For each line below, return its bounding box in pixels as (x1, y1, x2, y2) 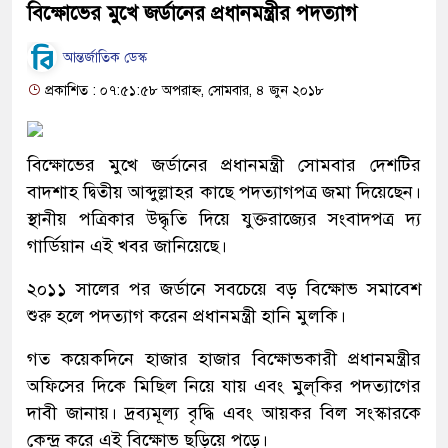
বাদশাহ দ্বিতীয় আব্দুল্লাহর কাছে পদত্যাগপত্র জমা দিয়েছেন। (27, 180, 421, 203)
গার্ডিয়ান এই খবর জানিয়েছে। (27, 234, 227, 257)
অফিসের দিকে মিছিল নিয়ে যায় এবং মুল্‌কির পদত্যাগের (27, 374, 421, 397)
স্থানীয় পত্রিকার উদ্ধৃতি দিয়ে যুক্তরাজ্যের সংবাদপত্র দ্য (27, 207, 421, 230)
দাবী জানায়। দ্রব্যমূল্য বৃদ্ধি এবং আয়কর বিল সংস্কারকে (27, 401, 421, 424)
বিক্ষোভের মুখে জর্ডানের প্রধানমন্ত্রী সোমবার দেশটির (27, 153, 421, 176)
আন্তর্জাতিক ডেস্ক (59, 49, 147, 67)
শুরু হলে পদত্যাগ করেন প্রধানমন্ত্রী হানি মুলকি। (27, 304, 346, 327)
